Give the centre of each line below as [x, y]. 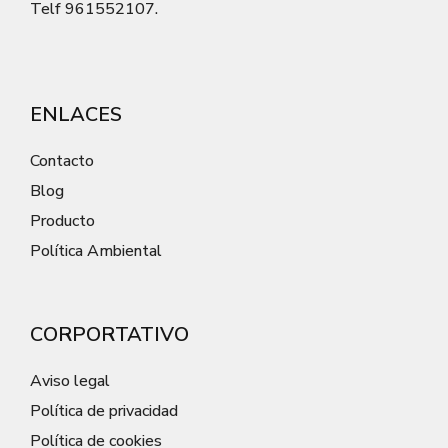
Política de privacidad [104, 411]
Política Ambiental [96, 251]
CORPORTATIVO [109, 335]
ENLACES [76, 115]
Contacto [62, 161]
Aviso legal [70, 381]
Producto [62, 221]
